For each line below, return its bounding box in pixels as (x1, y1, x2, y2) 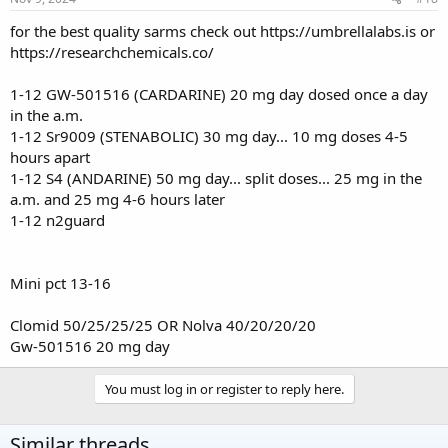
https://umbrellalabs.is (260, 21, 416, 42)
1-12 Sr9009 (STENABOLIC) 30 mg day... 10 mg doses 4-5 (10, 126, 408, 147)
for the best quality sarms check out (10, 21, 260, 42)
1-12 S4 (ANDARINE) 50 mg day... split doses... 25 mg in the (10, 168, 422, 189)
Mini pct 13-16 (10, 273, 111, 294)
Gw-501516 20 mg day (10, 336, 170, 357)
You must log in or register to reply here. (104, 380, 344, 399)
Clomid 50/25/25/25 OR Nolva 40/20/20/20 (10, 315, 316, 336)
